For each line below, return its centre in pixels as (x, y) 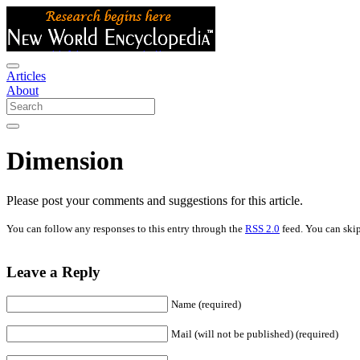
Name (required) (206, 305)
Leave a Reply (53, 272)
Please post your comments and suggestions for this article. (155, 200)
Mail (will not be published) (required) (255, 334)
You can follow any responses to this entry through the (126, 228)
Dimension (65, 161)
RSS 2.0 (262, 228)
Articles (26, 76)
